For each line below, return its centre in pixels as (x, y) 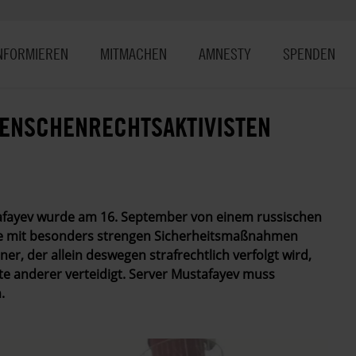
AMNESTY (225, 54)
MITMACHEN (133, 54)
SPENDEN (309, 54)
